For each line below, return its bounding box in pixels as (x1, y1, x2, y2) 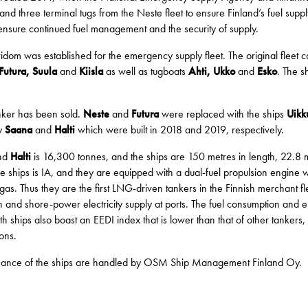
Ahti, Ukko (186, 64, 235, 79)
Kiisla (79, 64, 103, 79)
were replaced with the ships (159, 107, 287, 122)
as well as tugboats (103, 64, 186, 79)
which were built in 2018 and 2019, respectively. (75, 122, 284, 137)
